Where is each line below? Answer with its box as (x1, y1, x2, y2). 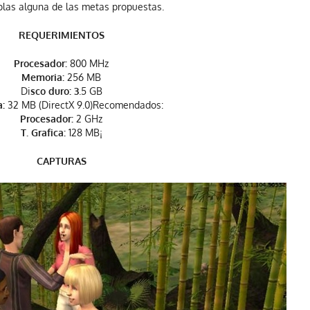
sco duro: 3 (30, 84, 79, 97)
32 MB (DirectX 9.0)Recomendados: (4, 98, 163, 111)
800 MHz (67, 57, 109, 69)
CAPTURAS (36, 154, 86, 167)
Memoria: (21, 71, 64, 83)
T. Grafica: (20, 126, 66, 138)
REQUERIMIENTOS (18, 28, 104, 41)
